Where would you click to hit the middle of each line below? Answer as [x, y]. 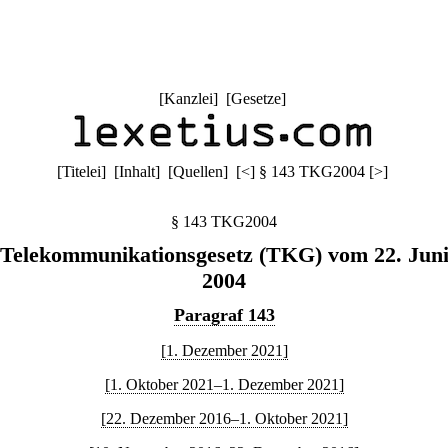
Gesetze [255, 98]
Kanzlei [188, 98]
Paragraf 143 [224, 315]
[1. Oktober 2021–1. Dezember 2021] [224, 384]
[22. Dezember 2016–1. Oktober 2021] [224, 418]
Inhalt [136, 171]
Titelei [81, 171]
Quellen [197, 171]
